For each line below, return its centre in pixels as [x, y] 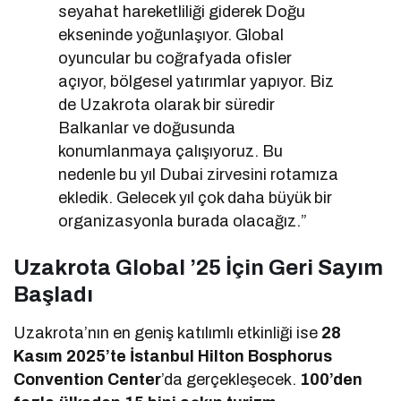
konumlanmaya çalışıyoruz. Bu [171, 151]
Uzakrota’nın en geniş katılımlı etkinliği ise [168, 333]
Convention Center [88, 379]
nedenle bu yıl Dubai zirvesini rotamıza [199, 174]
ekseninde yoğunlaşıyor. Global [171, 34]
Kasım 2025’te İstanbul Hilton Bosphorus [173, 356]
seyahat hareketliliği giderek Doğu [182, 11]
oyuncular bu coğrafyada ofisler [175, 58]
